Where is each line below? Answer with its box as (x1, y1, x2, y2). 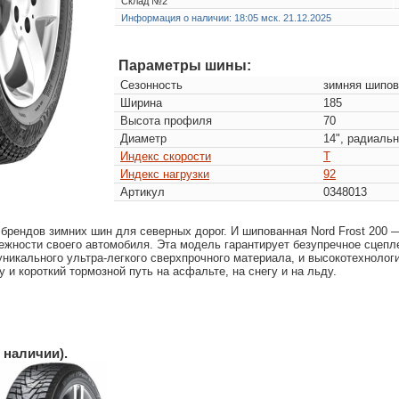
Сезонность (120, 77, 183, 92)
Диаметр (120, 131, 167, 145)
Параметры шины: (118, 57, 251, 73)
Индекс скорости (120, 149, 211, 163)
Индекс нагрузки (120, 167, 209, 181)
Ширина (120, 95, 162, 110)
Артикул (120, 184, 165, 199)
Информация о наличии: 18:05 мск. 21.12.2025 (121, 12, 331, 23)
